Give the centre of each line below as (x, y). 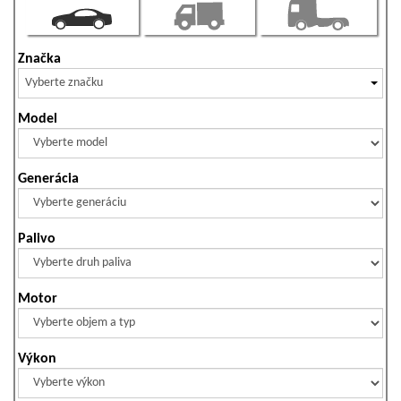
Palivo (37, 239)
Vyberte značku (64, 82)
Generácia (48, 179)
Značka (39, 59)
